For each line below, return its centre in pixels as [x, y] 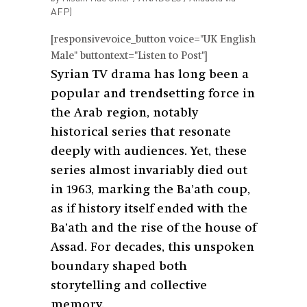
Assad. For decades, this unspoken [152, 247]
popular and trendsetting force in [153, 94]
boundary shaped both [119, 266]
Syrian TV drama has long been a [150, 74]
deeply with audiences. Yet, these [149, 151]
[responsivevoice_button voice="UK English [153, 40]
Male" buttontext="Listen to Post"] [129, 56]
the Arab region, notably [124, 113]
